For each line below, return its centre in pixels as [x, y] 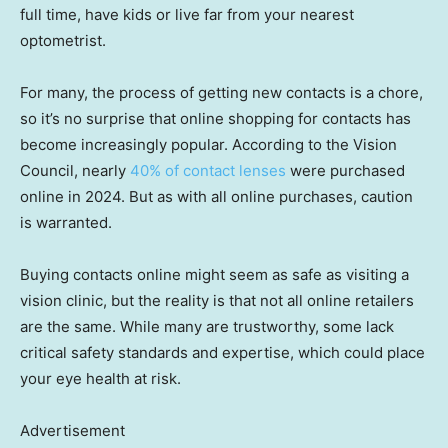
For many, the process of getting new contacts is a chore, [221, 93]
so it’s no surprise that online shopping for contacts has [215, 119]
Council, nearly [75, 171]
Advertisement [72, 431]
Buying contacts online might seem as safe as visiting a [214, 275]
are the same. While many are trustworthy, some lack [207, 327]
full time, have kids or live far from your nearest [187, 15]
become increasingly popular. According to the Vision [208, 145]
